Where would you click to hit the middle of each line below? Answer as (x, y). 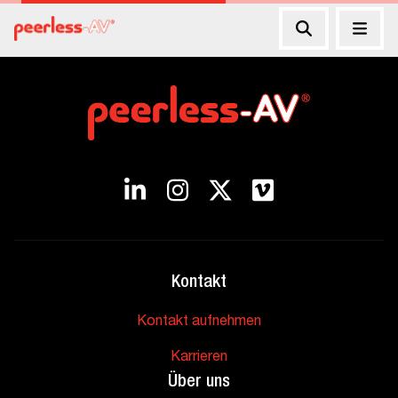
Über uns (199, 383)
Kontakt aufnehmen (199, 322)
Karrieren (199, 358)
